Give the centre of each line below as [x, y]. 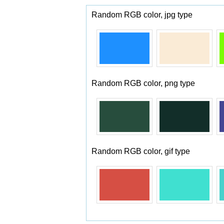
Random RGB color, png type [143, 83]
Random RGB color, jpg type [142, 15]
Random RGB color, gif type [141, 151]
